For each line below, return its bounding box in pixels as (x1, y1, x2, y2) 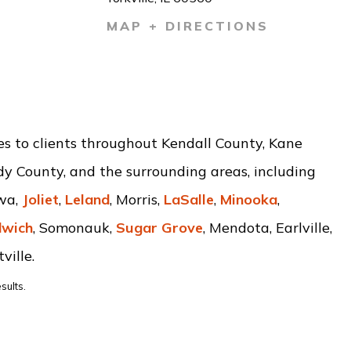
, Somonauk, (32, 219, 116, 237)
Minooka (219, 190, 277, 208)
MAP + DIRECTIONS (107, 18, 269, 34)
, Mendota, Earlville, (202, 219, 332, 237)
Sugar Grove (115, 219, 203, 237)
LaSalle (163, 190, 214, 208)
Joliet (21, 190, 59, 208)
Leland (64, 190, 110, 208)
